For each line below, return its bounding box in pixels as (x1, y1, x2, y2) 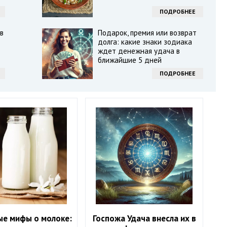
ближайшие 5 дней (97, 55, 162, 65)
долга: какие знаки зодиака (97, 37, 192, 47)
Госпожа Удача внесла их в (92, 213, 196, 224)
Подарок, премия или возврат (97, 28, 197, 37)
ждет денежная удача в (97, 46, 180, 56)
